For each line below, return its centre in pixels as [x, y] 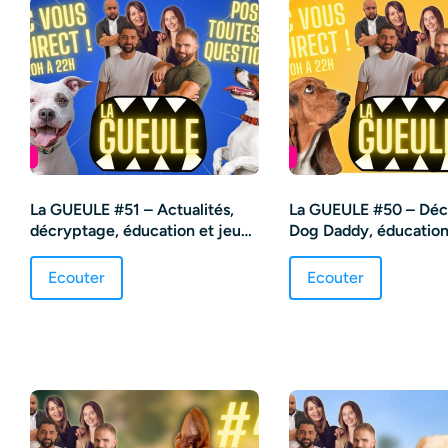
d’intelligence [79, 251]
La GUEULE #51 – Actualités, [132, 209]
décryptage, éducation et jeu [135, 230]
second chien [337, 251]
